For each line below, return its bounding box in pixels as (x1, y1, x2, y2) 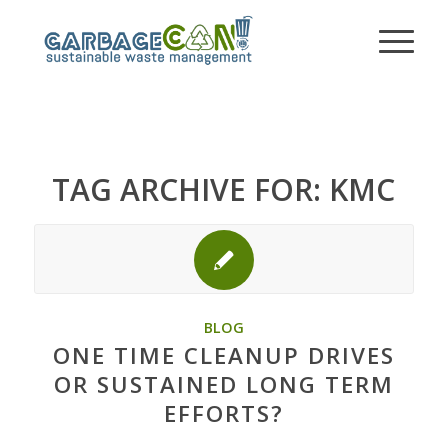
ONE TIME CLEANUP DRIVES (52, 340, 395, 371)
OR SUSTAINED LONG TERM (53, 369, 394, 400)
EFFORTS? (163, 398, 284, 429)
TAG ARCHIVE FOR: (52, 169, 330, 210)
